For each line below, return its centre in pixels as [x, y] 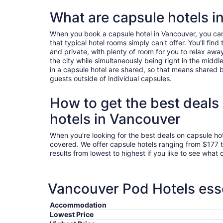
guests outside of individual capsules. [111, 79]
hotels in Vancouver [115, 119]
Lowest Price [72, 215]
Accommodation [78, 205]
